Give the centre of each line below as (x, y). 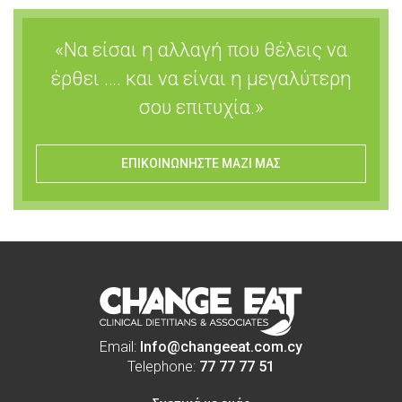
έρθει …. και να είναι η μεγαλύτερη (201, 79)
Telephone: (163, 367)
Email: (120, 347)
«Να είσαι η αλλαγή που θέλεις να (201, 50)
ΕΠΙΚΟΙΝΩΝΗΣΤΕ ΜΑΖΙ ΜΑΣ (201, 163)
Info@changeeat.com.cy (221, 347)
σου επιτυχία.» (201, 107)
